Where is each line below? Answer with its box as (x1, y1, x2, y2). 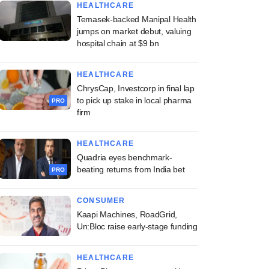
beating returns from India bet (77, 165, 185, 174)
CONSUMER (77, 196, 125, 205)
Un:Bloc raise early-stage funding (77, 222, 198, 231)
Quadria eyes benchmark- (77, 153, 172, 162)
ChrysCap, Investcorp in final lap (77, 83, 195, 93)
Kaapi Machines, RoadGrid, (77, 210, 178, 219)
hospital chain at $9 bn (77, 38, 159, 48)
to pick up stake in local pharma (77, 95, 192, 105)
